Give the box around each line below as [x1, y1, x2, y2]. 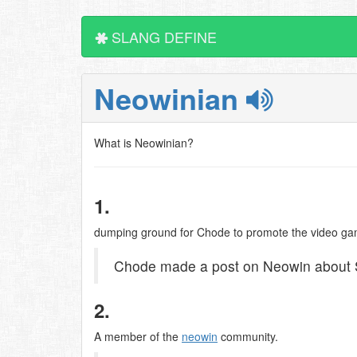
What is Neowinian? [94, 135, 194, 151]
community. [218, 328, 278, 344]
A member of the [94, 328, 182, 344]
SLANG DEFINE [108, 26, 217, 47]
